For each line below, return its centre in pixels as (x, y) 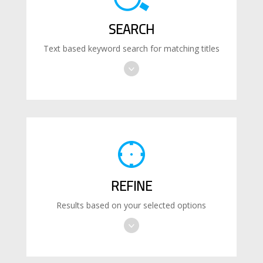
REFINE (131, 186)
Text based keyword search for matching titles (131, 48)
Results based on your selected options (131, 205)
